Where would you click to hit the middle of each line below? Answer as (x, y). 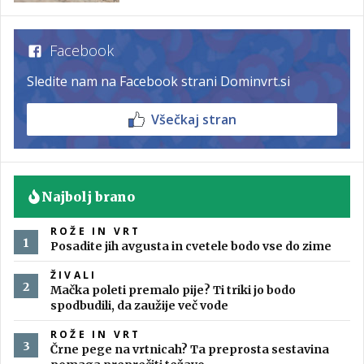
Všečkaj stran (193, 120)
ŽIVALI (74, 275)
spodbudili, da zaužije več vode (139, 306)
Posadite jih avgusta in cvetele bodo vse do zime (191, 247)
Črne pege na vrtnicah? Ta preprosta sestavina (190, 350)
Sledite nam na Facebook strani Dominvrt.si (158, 82)
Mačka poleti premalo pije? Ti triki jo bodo (173, 290)
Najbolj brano (88, 197)
